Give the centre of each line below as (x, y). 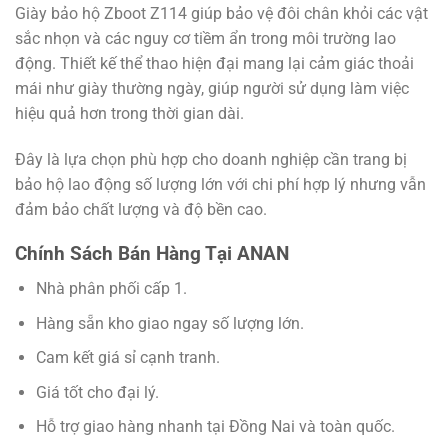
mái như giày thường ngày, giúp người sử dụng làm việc (212, 88)
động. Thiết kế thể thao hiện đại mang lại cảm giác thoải (214, 63)
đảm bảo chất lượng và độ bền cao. (141, 209)
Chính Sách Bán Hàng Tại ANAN (152, 254)
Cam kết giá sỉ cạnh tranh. (127, 358)
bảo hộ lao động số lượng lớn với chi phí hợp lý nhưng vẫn (220, 184)
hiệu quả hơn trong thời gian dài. (129, 113)
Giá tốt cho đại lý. (97, 392)
